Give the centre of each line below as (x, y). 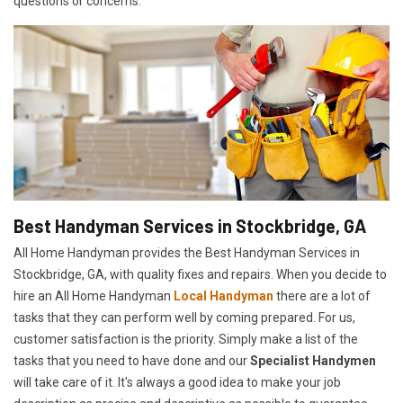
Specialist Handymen (313, 361)
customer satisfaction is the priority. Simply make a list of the (186, 340)
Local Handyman (224, 296)
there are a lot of (322, 296)
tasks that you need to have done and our (132, 361)
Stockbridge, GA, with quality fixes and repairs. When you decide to (200, 275)
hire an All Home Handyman (94, 296)
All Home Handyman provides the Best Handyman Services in (187, 253)
